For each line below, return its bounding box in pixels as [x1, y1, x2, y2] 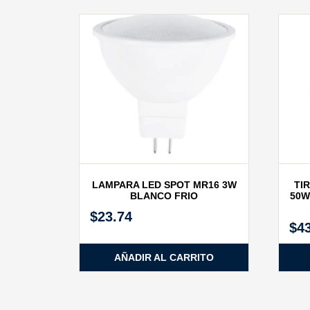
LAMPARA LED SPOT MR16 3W [91, 179, 237, 190]
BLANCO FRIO [130, 190, 199, 201]
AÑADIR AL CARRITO [114, 251, 215, 263]
